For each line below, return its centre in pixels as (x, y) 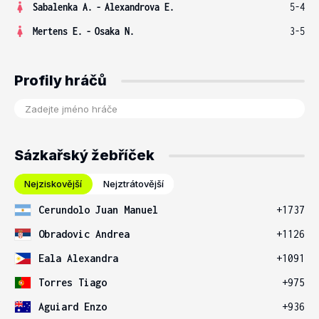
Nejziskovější (53, 184)
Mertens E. (58, 31)
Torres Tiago (73, 282)
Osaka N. (115, 31)
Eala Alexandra (78, 258)
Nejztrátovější (134, 184)
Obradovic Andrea (84, 234)
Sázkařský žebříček (84, 155)
